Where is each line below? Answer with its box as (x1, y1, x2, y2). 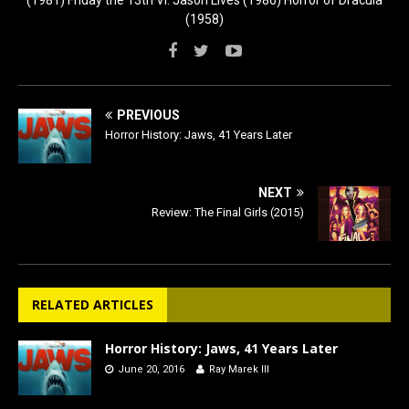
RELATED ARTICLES (32, 295, 153, 313)
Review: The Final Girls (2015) (152, 204, 304, 219)
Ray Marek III (209, 362, 269, 375)
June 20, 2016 (118, 362, 184, 375)
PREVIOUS (117, 107, 180, 122)
